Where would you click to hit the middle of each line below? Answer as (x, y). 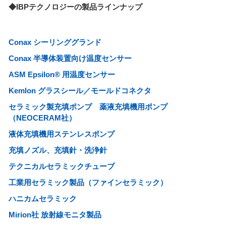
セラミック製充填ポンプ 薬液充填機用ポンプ (88, 107)
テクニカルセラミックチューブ (62, 166)
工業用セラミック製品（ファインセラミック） (88, 183)
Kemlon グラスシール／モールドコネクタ (80, 91)
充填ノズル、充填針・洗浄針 (58, 150)
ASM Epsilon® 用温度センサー (62, 75)
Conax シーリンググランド (55, 42)
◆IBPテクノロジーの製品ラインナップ (76, 7)
